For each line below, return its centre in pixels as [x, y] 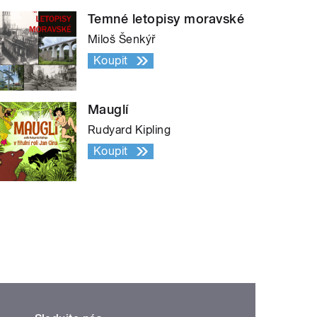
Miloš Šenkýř [122, 40]
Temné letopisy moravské [166, 19]
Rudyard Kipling [129, 130]
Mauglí [108, 110]
